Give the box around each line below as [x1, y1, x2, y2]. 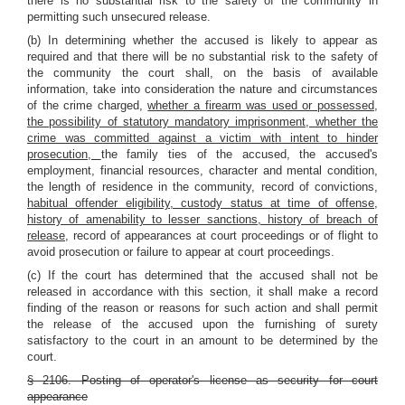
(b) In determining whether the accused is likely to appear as [27, 33, 378, 47]
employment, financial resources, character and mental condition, [27, 164, 378, 177]
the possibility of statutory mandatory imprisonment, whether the [27, 115, 378, 128]
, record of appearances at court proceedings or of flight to [65, 229, 378, 242]
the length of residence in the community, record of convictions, [27, 180, 378, 193]
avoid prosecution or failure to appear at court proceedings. [27, 245, 334, 259]
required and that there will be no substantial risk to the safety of [27, 50, 378, 63]
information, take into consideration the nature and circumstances [27, 82, 378, 96]
